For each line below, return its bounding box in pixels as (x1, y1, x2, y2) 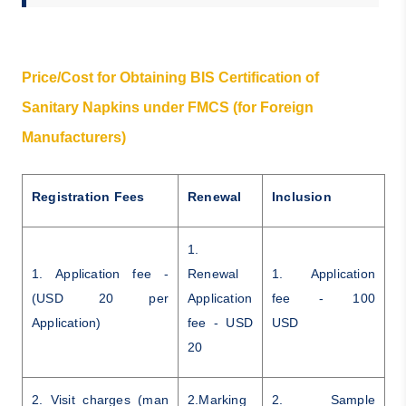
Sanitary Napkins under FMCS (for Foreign (21, 99, 314, 115)
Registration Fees (31, 188, 145, 204)
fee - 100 (271, 290, 375, 305)
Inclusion (271, 188, 332, 204)
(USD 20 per (31, 290, 169, 305)
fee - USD (187, 314, 253, 330)
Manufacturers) (21, 129, 126, 145)
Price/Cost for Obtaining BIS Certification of (21, 69, 319, 85)
